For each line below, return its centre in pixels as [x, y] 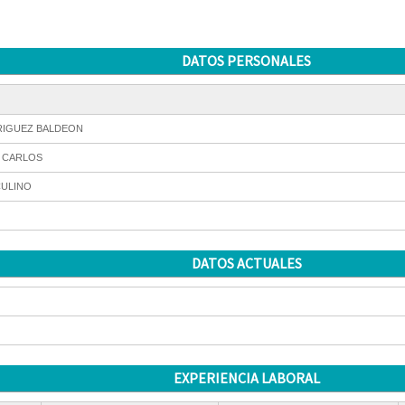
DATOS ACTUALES [246, 263]
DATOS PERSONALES [247, 61]
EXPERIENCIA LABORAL [246, 378]
